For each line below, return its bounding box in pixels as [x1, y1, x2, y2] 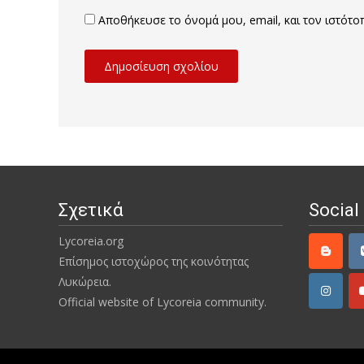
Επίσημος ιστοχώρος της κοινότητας [58, 253, 249, 269]
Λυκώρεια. [58, 274, 111, 289]
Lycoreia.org [58, 233, 123, 249]
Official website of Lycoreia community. [58, 294, 266, 310]
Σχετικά [58, 200, 123, 220]
